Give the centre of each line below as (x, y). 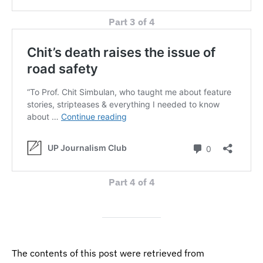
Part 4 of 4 (131, 182)
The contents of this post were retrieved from (108, 253)
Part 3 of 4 (131, 22)
